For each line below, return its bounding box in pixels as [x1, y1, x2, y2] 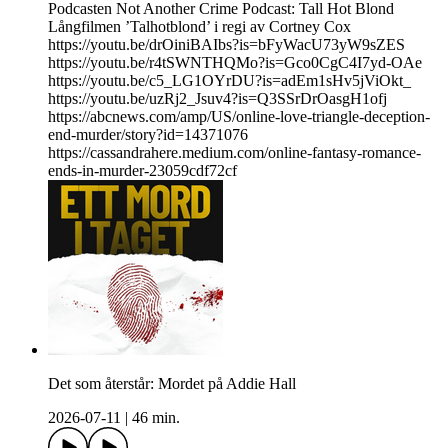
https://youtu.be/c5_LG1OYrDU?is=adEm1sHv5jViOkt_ [48, 72, 411, 90]
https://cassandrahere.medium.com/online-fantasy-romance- [48, 144, 421, 162]
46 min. [132, 409, 180, 427]
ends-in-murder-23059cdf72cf [48, 162, 237, 180]
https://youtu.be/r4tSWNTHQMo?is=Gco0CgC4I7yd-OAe [48, 54, 422, 72]
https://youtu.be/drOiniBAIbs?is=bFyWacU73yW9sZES [48, 36, 405, 54]
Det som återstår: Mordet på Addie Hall [48, 375, 296, 393]
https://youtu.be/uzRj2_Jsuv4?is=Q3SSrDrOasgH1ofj [48, 90, 387, 108]
